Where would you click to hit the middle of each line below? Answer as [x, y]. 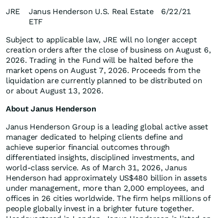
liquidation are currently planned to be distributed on [104, 81]
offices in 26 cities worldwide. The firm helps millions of [108, 199]
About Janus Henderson [51, 109]
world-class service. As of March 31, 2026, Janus [96, 168]
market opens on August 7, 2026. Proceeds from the [103, 71]
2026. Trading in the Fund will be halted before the [100, 60]
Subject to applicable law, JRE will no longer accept [101, 40]
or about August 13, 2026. [55, 91]
